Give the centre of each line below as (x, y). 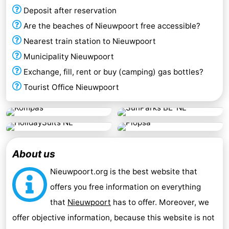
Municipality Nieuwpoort (69, 57)
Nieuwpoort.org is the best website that (124, 172)
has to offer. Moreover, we (160, 202)
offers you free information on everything (126, 187)
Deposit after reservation (70, 11)
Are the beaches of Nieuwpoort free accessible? (112, 26)
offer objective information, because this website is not (113, 218)
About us (34, 154)
